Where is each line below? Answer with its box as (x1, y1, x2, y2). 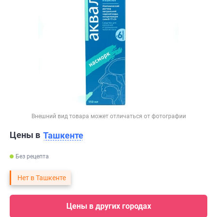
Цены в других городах (66, 201, 151, 211)
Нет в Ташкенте (17, 174, 66, 182)
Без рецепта (15, 153, 49, 160)
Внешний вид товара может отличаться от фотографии (31, 113, 186, 120)
